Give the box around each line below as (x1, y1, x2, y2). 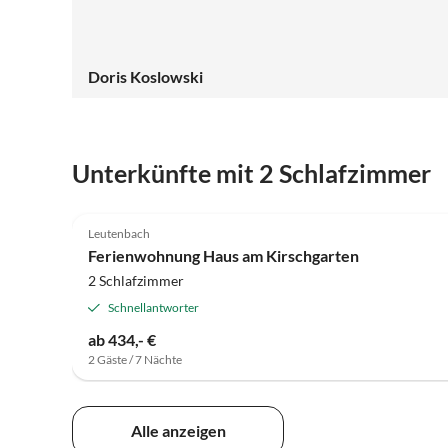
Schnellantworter (108, 300, 199, 315)
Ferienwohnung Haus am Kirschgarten (88, 246, 359, 265)
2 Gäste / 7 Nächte (88, 352, 182, 367)
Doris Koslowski (88, 66, 203, 86)
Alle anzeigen (130, 420, 226, 440)
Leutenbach (88, 226, 150, 241)
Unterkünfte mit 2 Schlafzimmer (72, 158, 431, 189)
